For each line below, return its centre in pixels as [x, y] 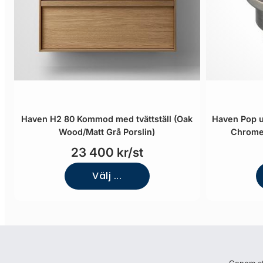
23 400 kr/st [107, 152]
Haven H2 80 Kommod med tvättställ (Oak [107, 119]
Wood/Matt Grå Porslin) [107, 132]
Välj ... [107, 176]
